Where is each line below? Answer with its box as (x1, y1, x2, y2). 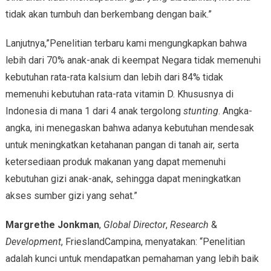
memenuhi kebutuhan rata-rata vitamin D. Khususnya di (5, 88, 233, 100)
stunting (183, 105, 218, 117)
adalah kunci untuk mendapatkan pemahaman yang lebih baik (5, 252, 259, 264)
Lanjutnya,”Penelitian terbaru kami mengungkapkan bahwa (5, 37, 247, 49)
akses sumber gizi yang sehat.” (5, 189, 137, 201)
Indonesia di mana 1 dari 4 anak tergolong (5, 105, 183, 117)
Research (169, 218, 209, 230)
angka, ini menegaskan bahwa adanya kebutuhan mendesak (5, 122, 254, 134)
